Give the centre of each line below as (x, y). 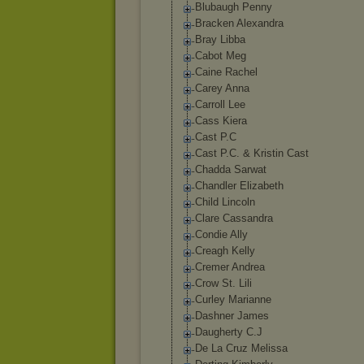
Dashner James (232, 316)
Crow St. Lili (223, 283)
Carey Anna (222, 88)
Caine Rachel (226, 72)
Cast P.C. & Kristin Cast (252, 153)
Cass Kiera (221, 121)
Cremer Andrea (230, 267)
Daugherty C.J (229, 332)
